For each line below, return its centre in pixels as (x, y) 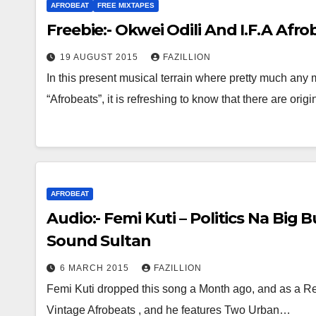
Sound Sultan (99, 241)
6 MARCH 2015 (96, 268)
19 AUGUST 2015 (101, 57)
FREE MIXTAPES (126, 5)
